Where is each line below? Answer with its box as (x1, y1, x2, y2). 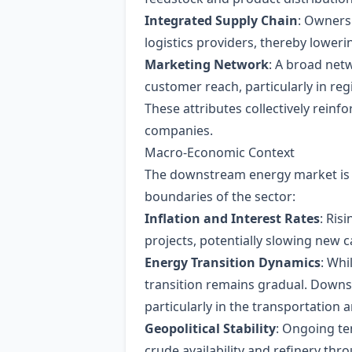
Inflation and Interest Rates (145, 210, 320, 227)
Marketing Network (145, 56, 269, 73)
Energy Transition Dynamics (145, 254, 321, 271)
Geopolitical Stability (145, 320, 276, 337)
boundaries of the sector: (145, 188, 295, 205)
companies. (145, 122, 213, 139)
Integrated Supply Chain (145, 12, 298, 29)
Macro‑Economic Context (145, 144, 295, 161)
